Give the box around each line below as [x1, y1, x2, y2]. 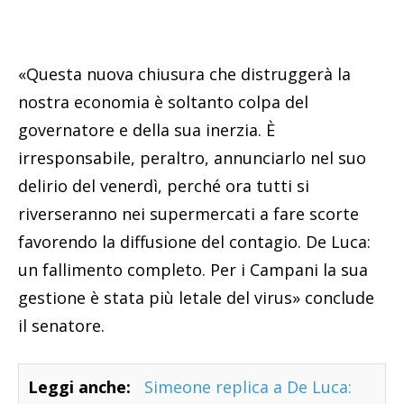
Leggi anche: [28, 376, 131, 399]
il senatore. [18, 315, 105, 337]
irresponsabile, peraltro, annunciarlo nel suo [18, 147, 366, 170]
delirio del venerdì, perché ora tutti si [18, 175, 309, 197]
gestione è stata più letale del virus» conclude [18, 287, 374, 309]
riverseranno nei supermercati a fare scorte [18, 203, 359, 225]
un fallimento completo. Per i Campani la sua [18, 259, 368, 281]
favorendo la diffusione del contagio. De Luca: [18, 231, 371, 253]
